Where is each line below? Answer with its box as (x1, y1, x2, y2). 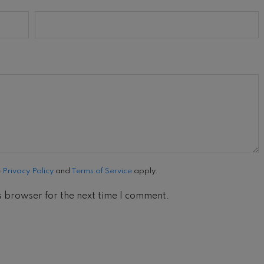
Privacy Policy (2, 167, 54, 175)
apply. (132, 167, 158, 175)
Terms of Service (71, 167, 132, 175)
